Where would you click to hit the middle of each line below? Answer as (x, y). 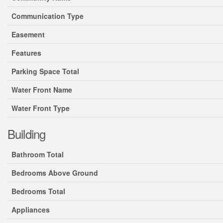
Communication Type (48, 16)
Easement (28, 34)
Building (27, 134)
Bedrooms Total (38, 191)
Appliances (31, 210)
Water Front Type (41, 108)
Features (26, 53)
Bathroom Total (38, 154)
